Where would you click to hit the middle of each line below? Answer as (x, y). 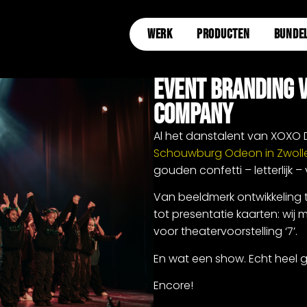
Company (193, 115)
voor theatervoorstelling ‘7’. (225, 232)
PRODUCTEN (223, 34)
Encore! (173, 286)
